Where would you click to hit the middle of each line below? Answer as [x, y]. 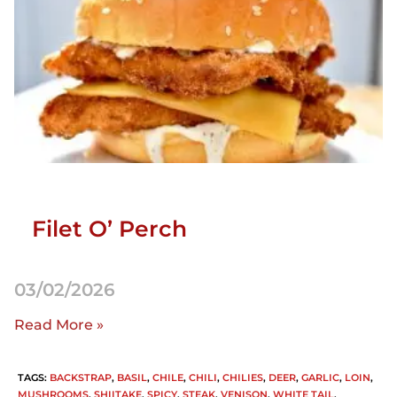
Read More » [59, 324]
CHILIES [243, 377]
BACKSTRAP [81, 377]
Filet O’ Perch [109, 229]
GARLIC [320, 377]
